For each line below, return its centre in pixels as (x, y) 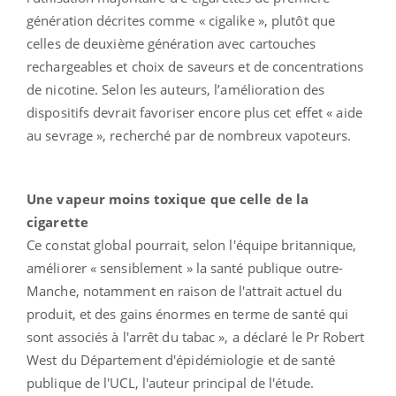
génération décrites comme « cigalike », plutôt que (181, 20)
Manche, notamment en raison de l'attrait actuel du (185, 290)
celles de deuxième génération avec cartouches (171, 43)
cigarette (57, 221)
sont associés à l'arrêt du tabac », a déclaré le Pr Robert (195, 336)
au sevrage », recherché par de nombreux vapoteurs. (189, 135)
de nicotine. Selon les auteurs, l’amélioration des (176, 89)
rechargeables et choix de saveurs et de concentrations (195, 66)
